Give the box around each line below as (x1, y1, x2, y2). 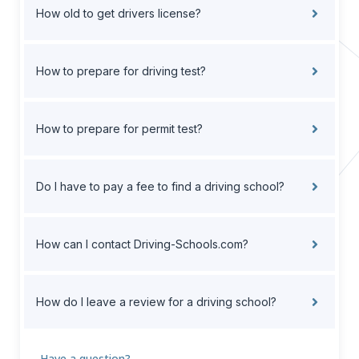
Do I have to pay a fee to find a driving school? (36, 179, 284, 194)
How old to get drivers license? (36, 6, 201, 21)
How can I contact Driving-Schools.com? (36, 237, 248, 252)
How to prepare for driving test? (36, 64, 206, 79)
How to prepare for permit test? (36, 122, 203, 136)
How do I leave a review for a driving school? (36, 295, 276, 309)
